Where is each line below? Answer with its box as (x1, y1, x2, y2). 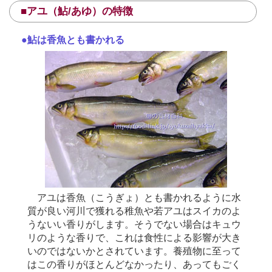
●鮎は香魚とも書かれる (21, 35, 124, 46)
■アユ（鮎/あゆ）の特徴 (21, 5, 133, 18)
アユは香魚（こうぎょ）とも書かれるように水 (27, 192, 241, 203)
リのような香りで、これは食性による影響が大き (27, 232, 241, 243)
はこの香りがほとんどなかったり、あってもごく (27, 259, 241, 270)
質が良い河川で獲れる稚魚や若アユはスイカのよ (27, 205, 241, 217)
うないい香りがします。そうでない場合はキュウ (27, 219, 241, 230)
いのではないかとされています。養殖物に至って (27, 245, 241, 257)
